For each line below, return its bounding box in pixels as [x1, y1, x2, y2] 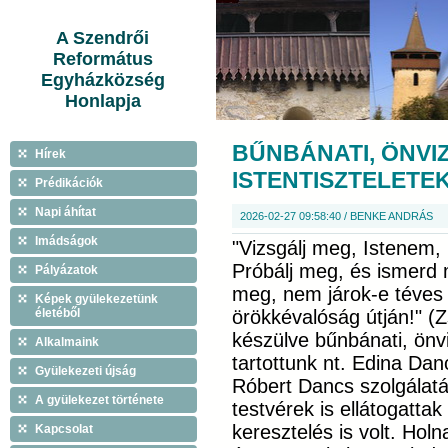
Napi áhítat [35, 205, 96, 219]
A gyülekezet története [35, 393, 164, 407]
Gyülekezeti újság [35, 364, 136, 378]
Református [52, 49, 153, 69]
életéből [35, 306, 80, 320]
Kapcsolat [35, 422, 93, 436]
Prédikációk [35, 176, 103, 190]
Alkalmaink [35, 335, 99, 349]
